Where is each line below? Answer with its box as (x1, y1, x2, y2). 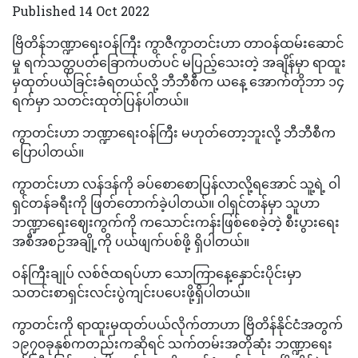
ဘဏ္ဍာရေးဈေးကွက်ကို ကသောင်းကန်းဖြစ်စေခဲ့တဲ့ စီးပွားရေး (12, 213, 340, 230)
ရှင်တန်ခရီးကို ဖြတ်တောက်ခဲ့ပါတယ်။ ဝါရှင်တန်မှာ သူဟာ (12, 193, 320, 211)
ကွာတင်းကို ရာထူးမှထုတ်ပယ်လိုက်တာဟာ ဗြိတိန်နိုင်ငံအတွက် (12, 315, 343, 332)
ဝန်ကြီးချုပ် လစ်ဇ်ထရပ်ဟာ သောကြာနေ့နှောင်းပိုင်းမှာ (12, 264, 301, 281)
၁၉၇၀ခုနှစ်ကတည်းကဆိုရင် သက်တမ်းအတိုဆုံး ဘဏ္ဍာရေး (12, 334, 332, 352)
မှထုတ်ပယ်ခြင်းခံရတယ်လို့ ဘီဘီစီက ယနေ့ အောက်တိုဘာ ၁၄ (12, 72, 344, 89)
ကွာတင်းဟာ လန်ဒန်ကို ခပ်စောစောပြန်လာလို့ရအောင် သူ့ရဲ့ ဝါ (12, 174, 340, 192)
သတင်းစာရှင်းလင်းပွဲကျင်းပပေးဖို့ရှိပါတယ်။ (12, 283, 250, 300)
